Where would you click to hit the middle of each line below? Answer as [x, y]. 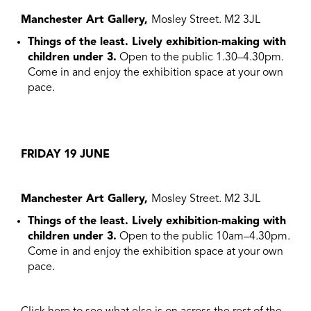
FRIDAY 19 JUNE [65, 155]
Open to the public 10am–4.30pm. [203, 237]
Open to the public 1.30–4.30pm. [200, 58]
